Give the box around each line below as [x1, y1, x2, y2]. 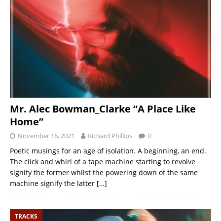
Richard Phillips [88, 131, 132, 140]
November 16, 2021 [18, 131, 74, 140]
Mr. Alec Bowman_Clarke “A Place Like [10, 102, 196, 115]
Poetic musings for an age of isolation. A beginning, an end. [10, 146, 206, 155]
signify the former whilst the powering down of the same [10, 167, 198, 177]
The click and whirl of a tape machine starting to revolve [10, 156, 195, 166]
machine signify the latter [10, 178, 97, 188]
